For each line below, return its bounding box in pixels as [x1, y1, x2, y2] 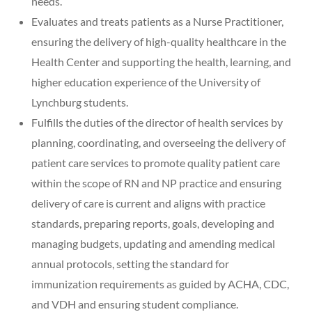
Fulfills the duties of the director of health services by [31, 116, 283, 129]
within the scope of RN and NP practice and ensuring [31, 176, 281, 189]
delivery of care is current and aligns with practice [31, 196, 265, 210]
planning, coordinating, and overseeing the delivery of [31, 136, 286, 149]
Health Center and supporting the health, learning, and [31, 55, 291, 68]
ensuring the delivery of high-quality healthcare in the [31, 35, 286, 48]
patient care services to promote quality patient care [31, 156, 280, 169]
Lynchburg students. [31, 95, 128, 109]
